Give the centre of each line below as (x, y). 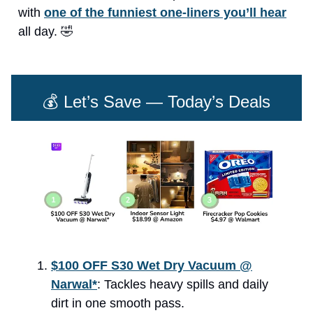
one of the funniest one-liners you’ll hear (165, 13)
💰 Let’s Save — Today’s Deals (156, 102)
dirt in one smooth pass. (118, 304)
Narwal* (74, 285)
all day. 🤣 (46, 32)
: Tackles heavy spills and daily (183, 285)
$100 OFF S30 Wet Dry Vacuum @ (152, 266)
